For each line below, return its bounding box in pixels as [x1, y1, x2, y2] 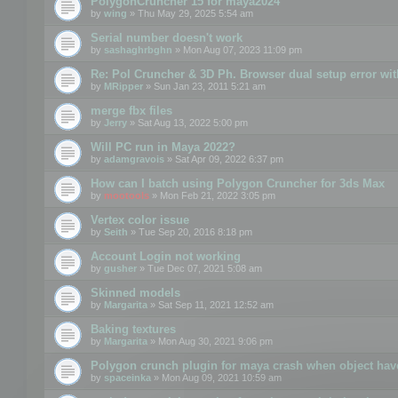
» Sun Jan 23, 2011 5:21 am [143, 80, 266, 92]
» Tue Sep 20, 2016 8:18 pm [128, 226, 252, 237]
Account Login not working [91, 249, 241, 263]
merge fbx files [91, 103, 172, 117]
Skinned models [91, 285, 180, 299]
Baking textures [91, 322, 176, 336]
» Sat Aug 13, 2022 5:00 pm [127, 116, 248, 128]
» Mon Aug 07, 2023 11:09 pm [172, 44, 302, 55]
